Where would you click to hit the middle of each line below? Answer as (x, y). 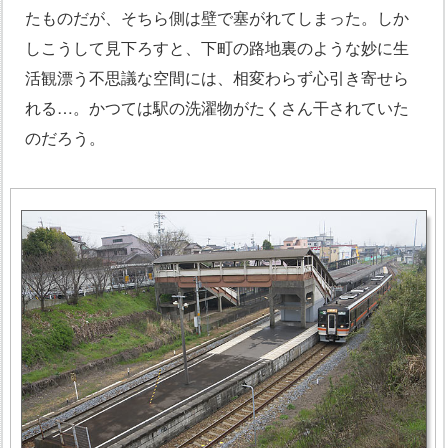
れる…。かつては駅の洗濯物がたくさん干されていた (217, 108)
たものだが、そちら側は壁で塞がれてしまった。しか (217, 18)
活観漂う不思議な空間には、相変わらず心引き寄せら (217, 78)
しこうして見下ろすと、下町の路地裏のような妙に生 (217, 48)
